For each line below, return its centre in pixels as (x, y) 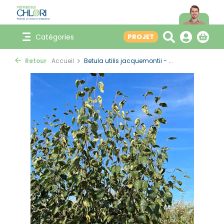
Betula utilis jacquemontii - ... (128, 61)
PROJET (141, 37)
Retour (35, 61)
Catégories (55, 37)
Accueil (63, 61)
